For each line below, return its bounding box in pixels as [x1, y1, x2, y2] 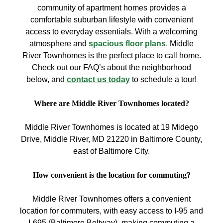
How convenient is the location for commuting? [32, 171, 191, 179]
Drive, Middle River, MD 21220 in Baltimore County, [21, 135, 202, 143]
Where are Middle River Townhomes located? [34, 99, 189, 108]
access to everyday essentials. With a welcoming [25, 27, 198, 36]
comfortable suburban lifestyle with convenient [30, 15, 193, 24]
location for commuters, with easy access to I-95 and [20, 207, 203, 215]
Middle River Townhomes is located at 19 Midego [25, 123, 198, 131]
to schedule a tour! [130, 75, 197, 84]
